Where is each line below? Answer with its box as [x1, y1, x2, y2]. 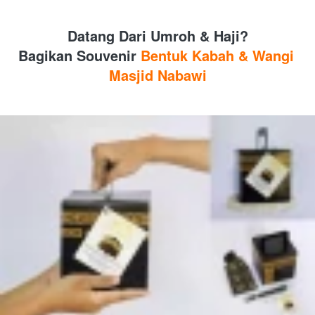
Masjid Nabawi [109, 65, 207, 85]
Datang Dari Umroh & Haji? [67, 25, 248, 46]
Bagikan [18, 45, 72, 65]
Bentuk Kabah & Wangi [136, 45, 294, 65]
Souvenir [76, 45, 136, 65]
